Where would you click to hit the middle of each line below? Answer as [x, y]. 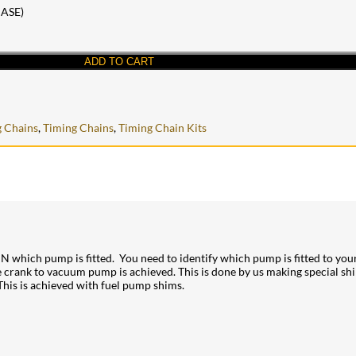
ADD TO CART [119, 62]
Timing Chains [78, 128]
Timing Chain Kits [163, 128]
